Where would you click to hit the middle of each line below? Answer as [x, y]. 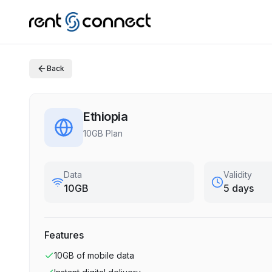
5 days [239, 188]
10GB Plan [103, 133]
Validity [238, 175]
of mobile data [105, 255]
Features [64, 235]
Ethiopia [105, 117]
